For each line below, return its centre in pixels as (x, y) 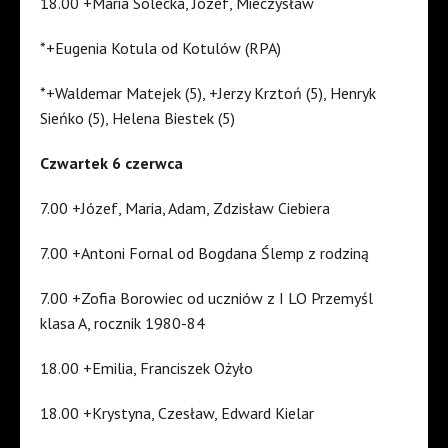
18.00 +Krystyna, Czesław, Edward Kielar (177, 413)
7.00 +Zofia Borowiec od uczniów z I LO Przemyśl (206, 298)
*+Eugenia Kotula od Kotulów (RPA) (160, 48)
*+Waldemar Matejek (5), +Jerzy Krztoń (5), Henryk (208, 93)
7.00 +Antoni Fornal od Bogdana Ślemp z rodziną (204, 253)
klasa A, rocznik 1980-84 (122, 323)
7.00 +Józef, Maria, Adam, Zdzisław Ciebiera (185, 208)
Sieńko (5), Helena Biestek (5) (137, 118)
